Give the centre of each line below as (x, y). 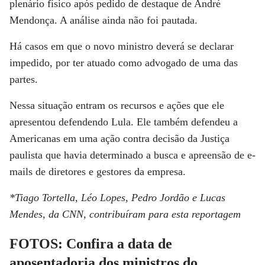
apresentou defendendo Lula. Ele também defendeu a (124, 122)
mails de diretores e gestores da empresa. (98, 172)
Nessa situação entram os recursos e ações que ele (117, 105)
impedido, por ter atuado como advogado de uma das (124, 63)
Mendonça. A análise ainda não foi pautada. (104, 20)
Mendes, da (36, 214)
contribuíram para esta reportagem (164, 214)
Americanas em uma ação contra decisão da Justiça (119, 138)
